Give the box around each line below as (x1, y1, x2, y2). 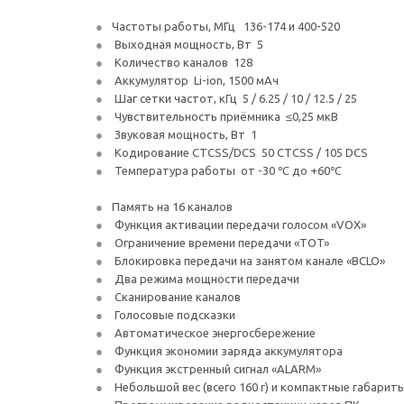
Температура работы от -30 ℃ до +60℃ (112, 164, 342, 177)
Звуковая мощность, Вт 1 (112, 128, 257, 141)
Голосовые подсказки (112, 308, 235, 321)
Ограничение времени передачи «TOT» (112, 236, 329, 249)
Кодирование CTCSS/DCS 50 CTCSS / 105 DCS (112, 146, 368, 159)
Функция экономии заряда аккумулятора (112, 344, 343, 357)
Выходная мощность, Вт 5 (112, 38, 263, 50)
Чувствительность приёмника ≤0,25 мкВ (112, 110, 338, 123)
